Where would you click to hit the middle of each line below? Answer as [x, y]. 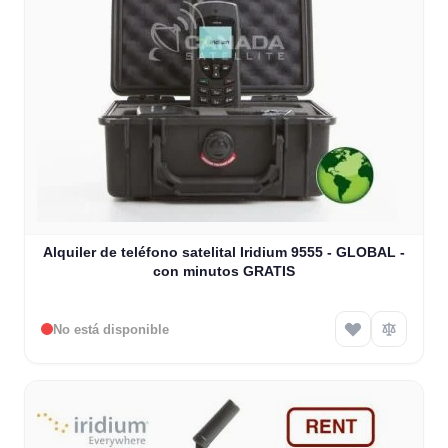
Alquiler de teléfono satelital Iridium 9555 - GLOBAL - [224, 252]
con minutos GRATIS [224, 271]
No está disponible [111, 329]
